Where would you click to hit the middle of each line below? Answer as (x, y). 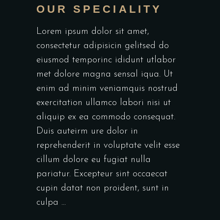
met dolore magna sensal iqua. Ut (105, 74)
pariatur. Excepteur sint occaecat (102, 174)
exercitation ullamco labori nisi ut (104, 103)
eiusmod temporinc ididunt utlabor (106, 60)
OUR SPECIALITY (99, 9)
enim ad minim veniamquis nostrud (107, 88)
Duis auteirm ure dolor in (87, 131)
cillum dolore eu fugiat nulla (94, 160)
